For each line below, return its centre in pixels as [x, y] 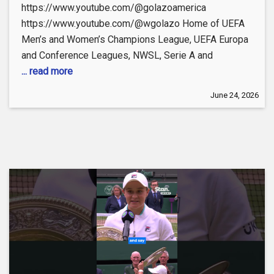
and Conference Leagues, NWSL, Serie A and [117, 55]
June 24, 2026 [235, 95]
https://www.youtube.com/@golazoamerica [114, 7]
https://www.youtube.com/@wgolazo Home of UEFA [133, 23]
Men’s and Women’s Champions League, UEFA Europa [135, 39]
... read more [47, 71]
